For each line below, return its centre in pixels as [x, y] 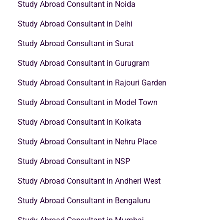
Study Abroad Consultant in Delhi [75, 24]
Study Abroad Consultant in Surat [76, 43]
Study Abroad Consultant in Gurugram [84, 63]
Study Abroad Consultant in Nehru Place [87, 141]
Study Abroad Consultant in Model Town [88, 102]
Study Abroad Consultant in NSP [74, 161]
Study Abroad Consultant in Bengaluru [84, 200]
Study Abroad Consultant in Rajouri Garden [92, 82]
